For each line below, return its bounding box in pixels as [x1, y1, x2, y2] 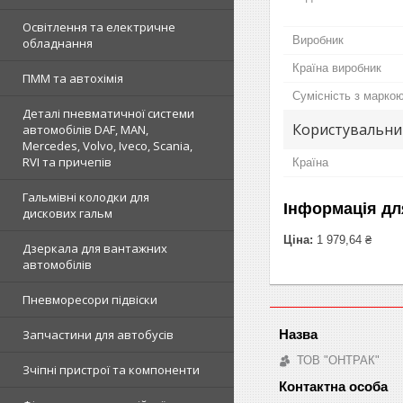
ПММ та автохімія [22, 70, 123, 86]
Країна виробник [292, 60, 381, 75]
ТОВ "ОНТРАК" [297, 353, 380, 367]
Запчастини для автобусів [22, 327, 174, 343]
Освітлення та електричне [22, 19, 175, 35]
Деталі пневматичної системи [22, 105, 194, 121]
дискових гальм [22, 205, 112, 221]
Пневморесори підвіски [22, 291, 157, 308]
